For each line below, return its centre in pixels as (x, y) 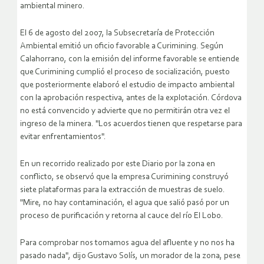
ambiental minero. (52, 6)
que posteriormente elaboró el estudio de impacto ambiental (127, 85)
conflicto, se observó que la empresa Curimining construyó (124, 177)
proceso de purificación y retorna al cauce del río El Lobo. (122, 216)
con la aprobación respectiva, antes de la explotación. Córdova (131, 98)
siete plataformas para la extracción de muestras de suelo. (123, 190)
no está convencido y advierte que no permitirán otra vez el (125, 111)
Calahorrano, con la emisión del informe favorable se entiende (130, 60)
